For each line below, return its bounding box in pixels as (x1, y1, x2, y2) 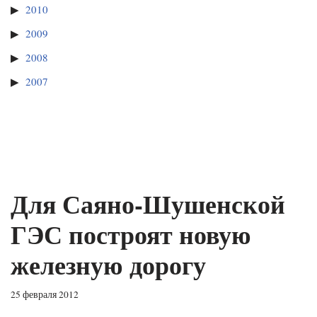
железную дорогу (11, 246, 206, 284)
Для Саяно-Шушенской (11, 185, 285, 223)
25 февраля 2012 (11, 288, 79, 301)
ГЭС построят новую (11, 216, 251, 253)
